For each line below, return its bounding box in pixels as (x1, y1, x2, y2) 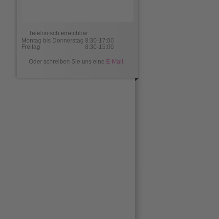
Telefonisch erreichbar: (29, 30, 89, 37)
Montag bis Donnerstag (22, 37, 84, 44)
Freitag (22, 44, 40, 50)
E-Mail (106, 58, 123, 65)
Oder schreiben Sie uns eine (29, 58, 106, 65)
